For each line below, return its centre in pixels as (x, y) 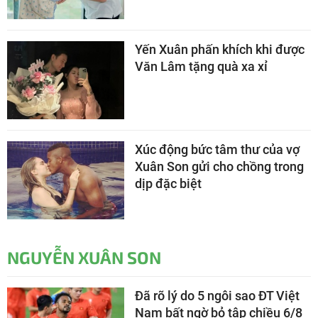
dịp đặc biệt (168, 184)
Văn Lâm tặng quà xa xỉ (201, 67)
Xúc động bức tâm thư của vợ (217, 150)
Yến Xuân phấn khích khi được (220, 50)
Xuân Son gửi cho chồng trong (219, 167)
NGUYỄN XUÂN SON (84, 258)
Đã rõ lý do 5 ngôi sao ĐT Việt (217, 296)
